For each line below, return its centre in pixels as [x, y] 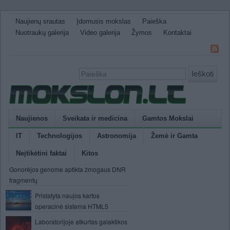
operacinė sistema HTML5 [72, 206]
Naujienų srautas [40, 21]
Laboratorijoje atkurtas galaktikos [81, 222]
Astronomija [117, 136]
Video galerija [100, 33]
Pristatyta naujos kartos [67, 195]
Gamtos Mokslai [168, 118]
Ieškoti [203, 74]
